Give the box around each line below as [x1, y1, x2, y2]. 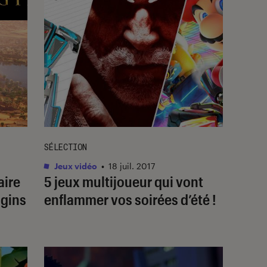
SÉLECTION [44, 141, 87, 153]
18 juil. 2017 [108, 160, 155, 171]
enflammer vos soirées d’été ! [44, 190, 216, 208]
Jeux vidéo [52, 160, 97, 171]
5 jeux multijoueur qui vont [44, 172, 203, 190]
